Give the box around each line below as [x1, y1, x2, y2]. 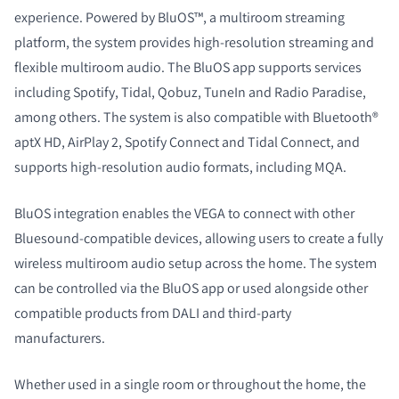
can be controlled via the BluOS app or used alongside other [14, 278, 368, 297]
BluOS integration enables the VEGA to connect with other [14, 203, 354, 223]
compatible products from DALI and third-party [14, 303, 291, 322]
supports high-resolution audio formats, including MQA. [14, 157, 349, 176]
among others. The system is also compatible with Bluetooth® [14, 107, 379, 126]
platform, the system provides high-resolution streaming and [14, 32, 374, 52]
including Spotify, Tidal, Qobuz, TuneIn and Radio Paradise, [14, 82, 366, 102]
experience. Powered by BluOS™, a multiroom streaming [14, 7, 345, 27]
